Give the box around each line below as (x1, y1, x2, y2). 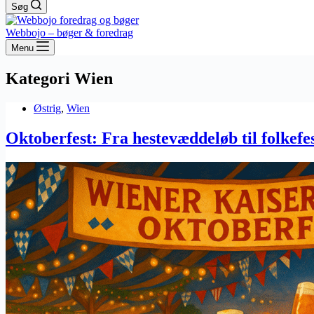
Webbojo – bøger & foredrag (6, 27, 133, 39)
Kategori (6, 69, 70, 88)
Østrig (34, 102, 61, 114)
